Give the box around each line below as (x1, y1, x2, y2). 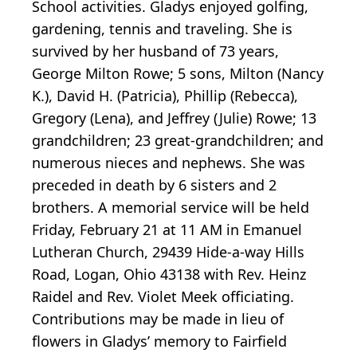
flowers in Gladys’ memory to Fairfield (32, 331, 287, 351)
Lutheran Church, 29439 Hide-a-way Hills (32, 241, 304, 261)
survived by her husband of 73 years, (32, 41, 279, 61)
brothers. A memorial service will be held (32, 197, 309, 217)
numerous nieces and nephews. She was (32, 152, 305, 172)
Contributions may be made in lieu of (32, 308, 284, 328)
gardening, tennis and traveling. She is (32, 18, 292, 38)
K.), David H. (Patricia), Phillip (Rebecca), (32, 85, 298, 105)
